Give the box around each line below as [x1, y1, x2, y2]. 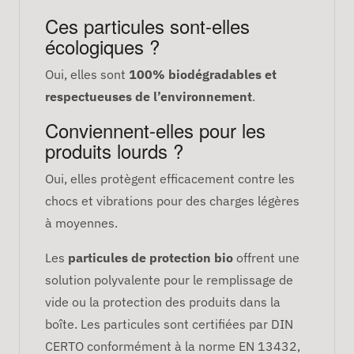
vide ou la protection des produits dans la [45, 293, 281, 310]
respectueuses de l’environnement [45, 88, 252, 104]
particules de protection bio [68, 249, 233, 265]
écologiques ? [45, 32, 160, 60]
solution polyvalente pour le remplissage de [45, 271, 293, 288]
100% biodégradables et [129, 66, 277, 82]
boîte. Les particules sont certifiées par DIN [45, 315, 293, 332]
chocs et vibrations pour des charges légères [45, 192, 299, 209]
